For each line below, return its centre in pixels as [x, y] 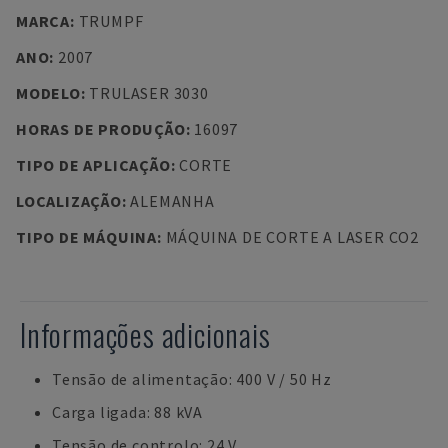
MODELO [48, 93]
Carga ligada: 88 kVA [127, 412]
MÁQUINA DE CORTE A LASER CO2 [292, 237]
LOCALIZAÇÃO [69, 201]
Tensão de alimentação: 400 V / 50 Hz [192, 379]
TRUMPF [111, 21]
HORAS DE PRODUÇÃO [101, 129]
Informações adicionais [145, 334]
